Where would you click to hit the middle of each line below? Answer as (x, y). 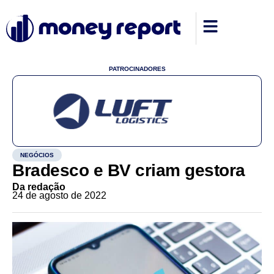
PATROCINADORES (137, 69)
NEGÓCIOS (37, 155)
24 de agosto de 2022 (59, 195)
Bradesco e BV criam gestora (129, 170)
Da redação (39, 187)
